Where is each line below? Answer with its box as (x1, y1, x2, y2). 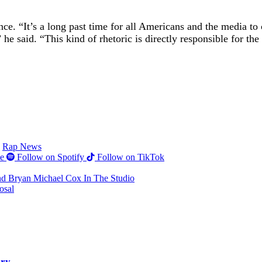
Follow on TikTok (97, 151, 164, 162)
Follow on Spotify (17, 151, 84, 162)
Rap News (2, 141, 42, 151)
